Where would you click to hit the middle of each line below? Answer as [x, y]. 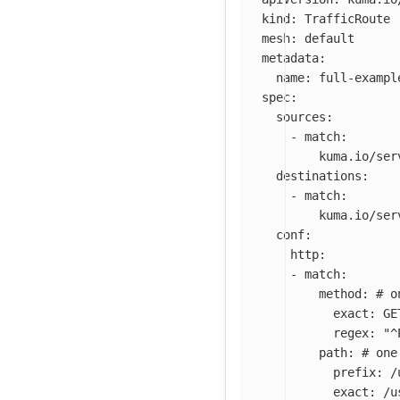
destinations [319, 175]
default [329, 38]
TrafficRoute [347, 18]
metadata [290, 58]
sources [301, 117]
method [340, 293]
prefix [354, 372]
